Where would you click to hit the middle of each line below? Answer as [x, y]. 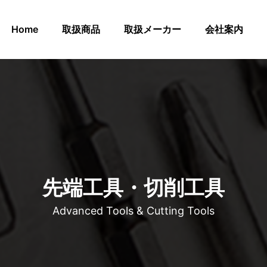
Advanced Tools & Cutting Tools [133, 211]
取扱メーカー [153, 29]
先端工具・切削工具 [133, 187]
